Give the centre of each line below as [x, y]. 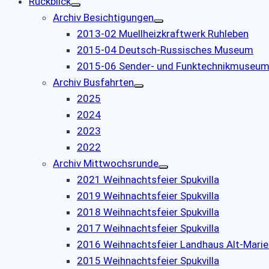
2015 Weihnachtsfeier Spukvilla [148, 261]
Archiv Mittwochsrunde [106, 164]
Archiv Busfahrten [93, 83]
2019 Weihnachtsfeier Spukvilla [148, 196]
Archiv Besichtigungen [103, 18]
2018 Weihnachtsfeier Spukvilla [148, 212]
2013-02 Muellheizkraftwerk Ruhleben [163, 34]
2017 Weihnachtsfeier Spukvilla [148, 228]
